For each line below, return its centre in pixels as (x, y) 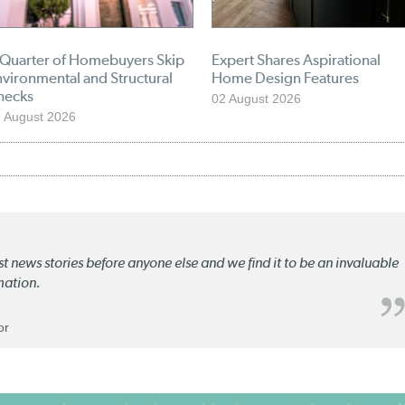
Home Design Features (285, 78)
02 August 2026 (256, 99)
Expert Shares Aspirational (296, 60)
